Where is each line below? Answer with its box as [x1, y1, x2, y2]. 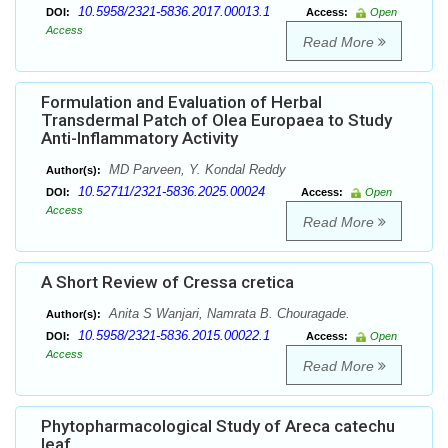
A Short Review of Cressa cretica [41, 272, 294, 293]
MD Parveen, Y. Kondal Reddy [105, 162, 286, 178]
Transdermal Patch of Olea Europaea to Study [41, 110, 392, 131]
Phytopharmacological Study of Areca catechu [41, 416, 395, 437]
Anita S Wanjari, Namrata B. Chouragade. [105, 306, 350, 322]
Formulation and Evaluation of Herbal [41, 92, 322, 113]
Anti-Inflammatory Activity [41, 128, 238, 149]
